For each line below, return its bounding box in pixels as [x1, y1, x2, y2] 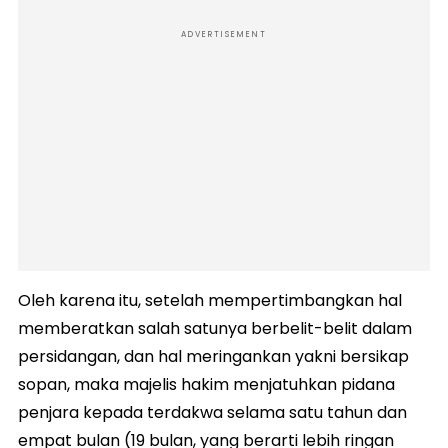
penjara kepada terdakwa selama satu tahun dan [18, 400, 407, 424]
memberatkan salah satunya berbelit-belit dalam [18, 316, 412, 340]
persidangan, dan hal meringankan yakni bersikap [18, 344, 409, 368]
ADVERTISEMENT [181, 28, 267, 40]
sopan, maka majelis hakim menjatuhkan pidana [18, 372, 395, 396]
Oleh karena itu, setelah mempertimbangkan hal [18, 288, 402, 312]
